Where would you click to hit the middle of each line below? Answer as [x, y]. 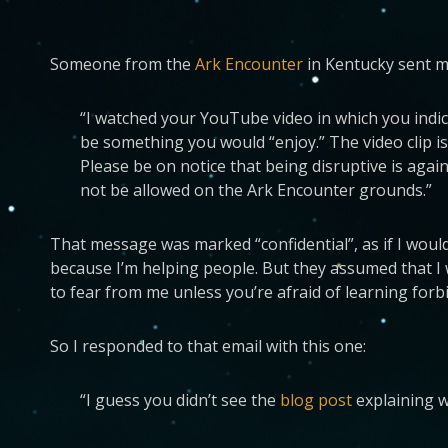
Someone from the [122, 64]
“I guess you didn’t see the [180, 400]
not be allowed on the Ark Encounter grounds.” [256, 190]
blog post [316, 400]
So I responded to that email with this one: [208, 346]
